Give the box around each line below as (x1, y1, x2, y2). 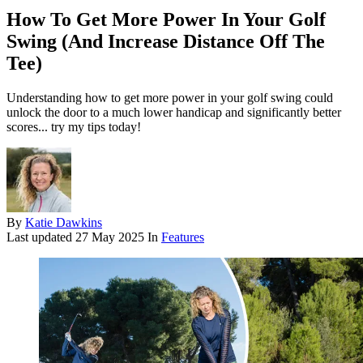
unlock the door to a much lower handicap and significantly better (6, 105, 341, 120)
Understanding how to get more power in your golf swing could (6, 91, 333, 105)
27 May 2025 (75, 230, 144, 245)
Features (161, 230, 204, 245)
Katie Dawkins (25, 216, 102, 230)
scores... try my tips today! (6, 120, 141, 135)
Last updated (6, 230, 75, 245)
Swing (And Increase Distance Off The (6, 31, 325, 53)
